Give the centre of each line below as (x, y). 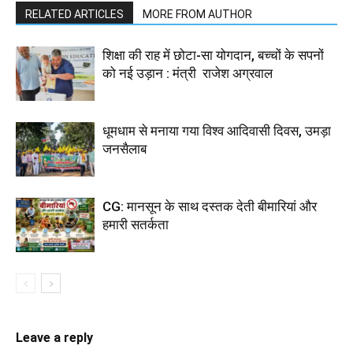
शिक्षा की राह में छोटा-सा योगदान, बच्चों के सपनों (213, 56)
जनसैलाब (124, 149)
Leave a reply (54, 338)
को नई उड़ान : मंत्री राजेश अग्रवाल (188, 74)
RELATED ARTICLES (74, 15)
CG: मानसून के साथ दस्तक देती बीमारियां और (210, 207)
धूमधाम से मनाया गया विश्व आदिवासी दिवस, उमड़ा (217, 131)
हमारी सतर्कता (136, 225)
